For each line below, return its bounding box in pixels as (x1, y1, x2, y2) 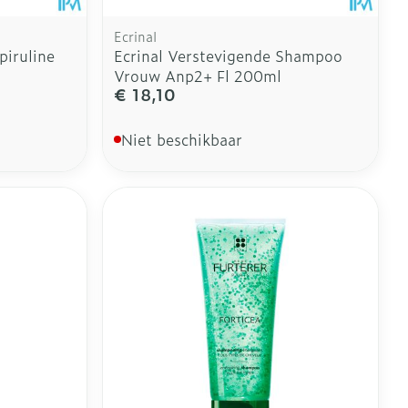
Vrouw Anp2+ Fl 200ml (114, 64, 282, 87)
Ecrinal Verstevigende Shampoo (114, 44, 343, 66)
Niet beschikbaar (121, 127, 243, 150)
